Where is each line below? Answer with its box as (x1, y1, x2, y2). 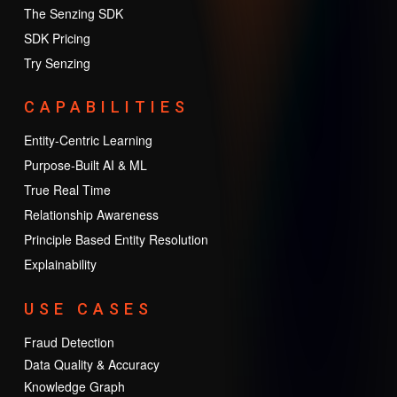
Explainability (23, 254, 97, 273)
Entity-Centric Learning (23, 130, 152, 149)
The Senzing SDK (23, 4, 123, 22)
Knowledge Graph (23, 377, 125, 395)
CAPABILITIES (23, 97, 190, 116)
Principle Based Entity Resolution (23, 230, 208, 248)
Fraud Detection (23, 332, 114, 351)
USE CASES (23, 299, 153, 318)
